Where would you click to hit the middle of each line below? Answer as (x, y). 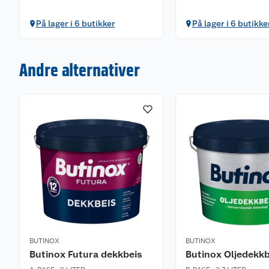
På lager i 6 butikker (75, 23)
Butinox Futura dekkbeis (86, 254)
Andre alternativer (80, 70)
